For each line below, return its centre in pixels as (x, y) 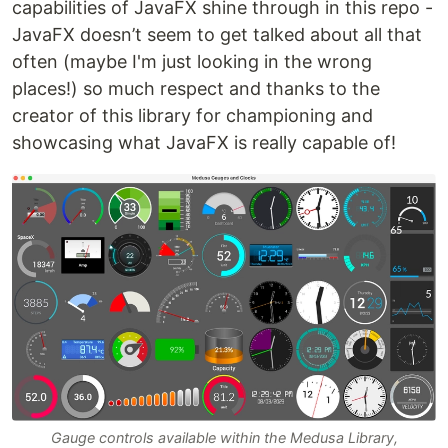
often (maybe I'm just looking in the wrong (192, 62)
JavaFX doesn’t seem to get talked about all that (217, 35)
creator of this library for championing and (192, 116)
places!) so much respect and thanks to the (196, 89)
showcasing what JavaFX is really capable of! (204, 143)
